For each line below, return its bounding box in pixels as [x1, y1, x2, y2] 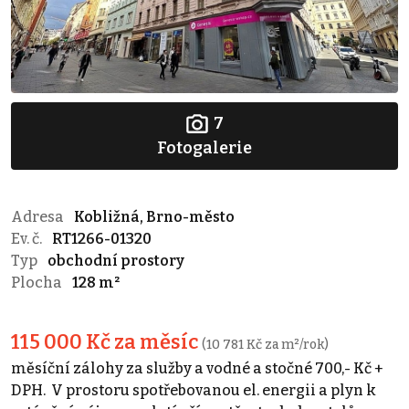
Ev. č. [11, 229, 45, 247]
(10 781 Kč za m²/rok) [202, 336, 329, 352]
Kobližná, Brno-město [74, 207, 235, 225]
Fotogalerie [157, 137, 252, 158]
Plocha [11, 273, 65, 291]
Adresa [11, 207, 67, 225]
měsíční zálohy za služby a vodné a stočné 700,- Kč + [11, 359, 383, 377]
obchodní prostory [47, 251, 184, 269]
